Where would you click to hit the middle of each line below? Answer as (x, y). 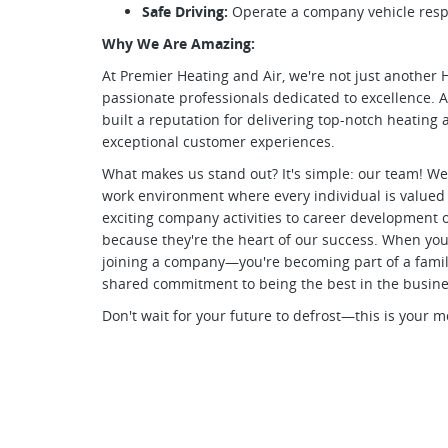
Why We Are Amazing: (178, 43)
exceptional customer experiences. (218, 141)
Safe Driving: (185, 11)
